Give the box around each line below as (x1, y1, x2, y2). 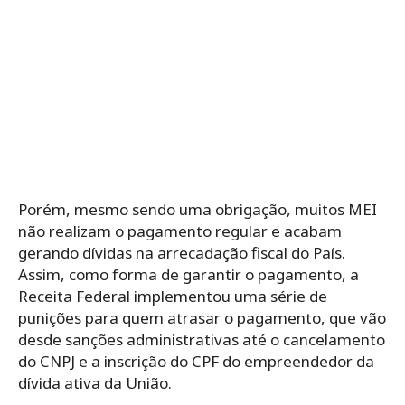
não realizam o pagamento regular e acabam (18, 221, 342, 242)
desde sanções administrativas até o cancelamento (18, 329, 385, 351)
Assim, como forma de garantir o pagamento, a (18, 264, 359, 286)
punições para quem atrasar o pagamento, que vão (18, 307, 386, 329)
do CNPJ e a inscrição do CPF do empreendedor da (18, 351, 374, 372)
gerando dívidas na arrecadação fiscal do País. (18, 242, 345, 264)
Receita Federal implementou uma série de (18, 286, 327, 307)
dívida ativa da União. (18, 372, 175, 394)
